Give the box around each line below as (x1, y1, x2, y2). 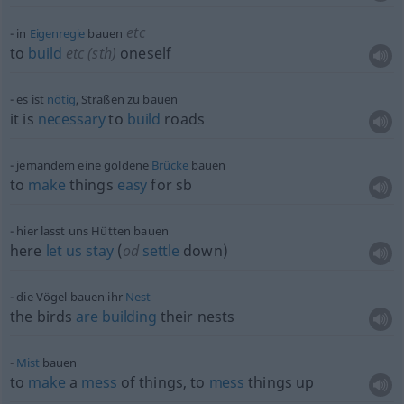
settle (139, 241, 179, 261)
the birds (9, 307, 77, 326)
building (102, 307, 157, 326)
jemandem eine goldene (16, 157, 152, 173)
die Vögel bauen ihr (16, 289, 126, 305)
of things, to (116, 372, 209, 392)
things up (244, 372, 315, 392)
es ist (16, 91, 48, 107)
